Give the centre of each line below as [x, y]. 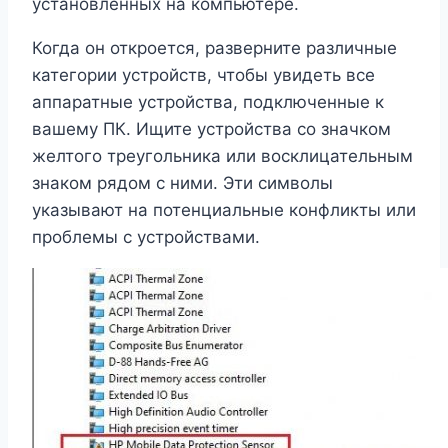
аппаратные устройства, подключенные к [208, 102]
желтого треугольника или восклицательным [222, 156]
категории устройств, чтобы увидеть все [203, 75]
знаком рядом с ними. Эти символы [182, 183]
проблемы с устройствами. [146, 237]
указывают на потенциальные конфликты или [224, 210]
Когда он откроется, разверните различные [214, 48]
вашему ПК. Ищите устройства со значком [211, 129]
